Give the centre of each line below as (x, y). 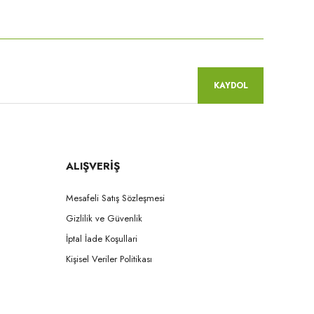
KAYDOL (231, 86)
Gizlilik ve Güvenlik (104, 218)
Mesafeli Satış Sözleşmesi (115, 198)
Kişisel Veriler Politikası (109, 259)
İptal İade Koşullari (102, 239)
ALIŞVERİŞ (93, 166)
